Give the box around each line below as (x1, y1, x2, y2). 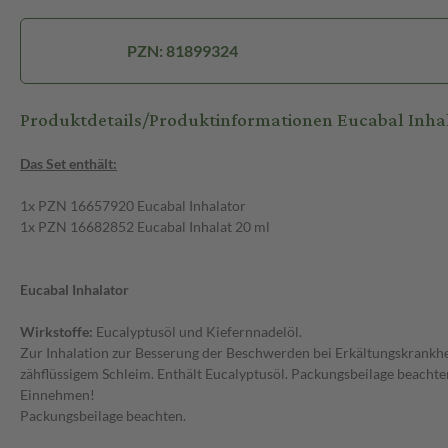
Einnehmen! (20, 386, 95, 404)
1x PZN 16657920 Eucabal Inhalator (20, 197, 246, 215)
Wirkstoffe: (20, 323, 93, 341)
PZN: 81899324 (127, 41, 239, 61)
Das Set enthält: (20, 155, 117, 173)
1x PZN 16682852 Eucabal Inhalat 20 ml (20, 218, 270, 236)
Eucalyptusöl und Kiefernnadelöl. (93, 323, 302, 341)
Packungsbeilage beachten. (20, 407, 186, 425)
